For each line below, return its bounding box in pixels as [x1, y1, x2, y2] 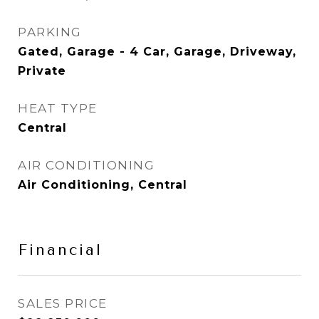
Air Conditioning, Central [18, 178, 187, 192]
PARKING [18, 25, 82, 39]
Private [18, 64, 66, 78]
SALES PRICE [18, 296, 108, 310]
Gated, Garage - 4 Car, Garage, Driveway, [18, 45, 296, 58]
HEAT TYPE [18, 101, 98, 115]
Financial [18, 241, 103, 258]
